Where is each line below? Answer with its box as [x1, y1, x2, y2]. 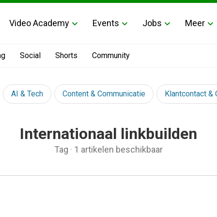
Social [20, 51, 41, 60]
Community [92, 51, 130, 60]
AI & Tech [11, 89, 43, 98]
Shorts [55, 51, 77, 60]
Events [93, 17, 119, 28]
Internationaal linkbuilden [20, 124, 197, 143]
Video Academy [9, 17, 69, 28]
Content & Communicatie [62, 89, 145, 98]
